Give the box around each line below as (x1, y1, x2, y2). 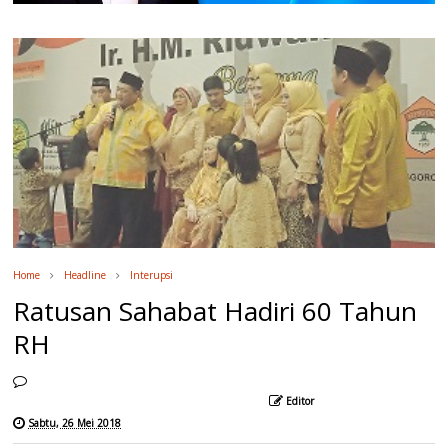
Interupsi (130, 268, 174, 283)
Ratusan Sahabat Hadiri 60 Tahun (13, 293, 418, 330)
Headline (64, 268, 107, 283)
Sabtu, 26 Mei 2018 (28, 416, 122, 431)
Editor (286, 394, 315, 409)
